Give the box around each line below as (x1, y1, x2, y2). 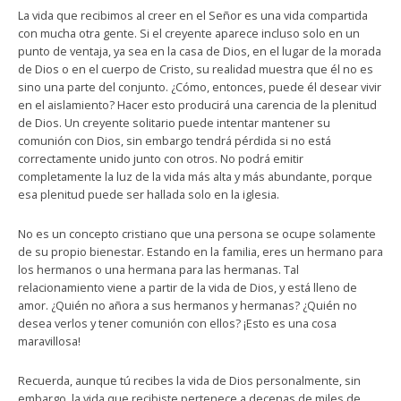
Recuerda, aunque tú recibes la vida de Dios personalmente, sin (18, 372, 361, 388)
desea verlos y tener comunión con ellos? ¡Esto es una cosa (18, 315, 337, 331)
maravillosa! (18, 333, 81, 349)
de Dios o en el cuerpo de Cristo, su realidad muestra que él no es (18, 61, 373, 77)
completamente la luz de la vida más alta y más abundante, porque (18, 168, 372, 184)
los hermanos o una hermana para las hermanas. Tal (18, 261, 299, 277)
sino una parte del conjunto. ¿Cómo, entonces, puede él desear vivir (18, 79, 381, 95)
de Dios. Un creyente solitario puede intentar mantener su (18, 115, 330, 131)
